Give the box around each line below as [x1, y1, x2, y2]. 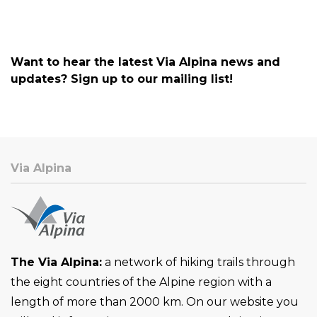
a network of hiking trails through [102, 255, 295, 269]
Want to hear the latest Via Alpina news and [11, 54, 280, 69]
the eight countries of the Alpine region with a [11, 275, 272, 289]
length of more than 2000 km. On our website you [11, 294, 299, 309]
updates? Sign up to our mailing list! [11, 71, 233, 86]
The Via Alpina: [11, 255, 102, 269]
